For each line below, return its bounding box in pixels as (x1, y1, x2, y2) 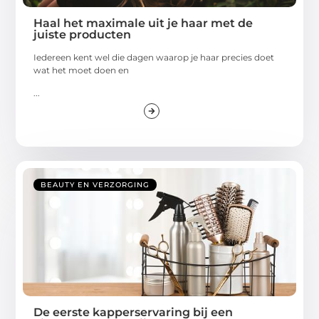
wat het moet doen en (33, 64, 130, 75)
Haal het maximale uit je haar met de (33, 16, 253, 30)
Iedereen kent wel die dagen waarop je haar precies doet (33, 51, 275, 63)
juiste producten (33, 27, 132, 41)
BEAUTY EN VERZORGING (41, 180, 150, 190)
